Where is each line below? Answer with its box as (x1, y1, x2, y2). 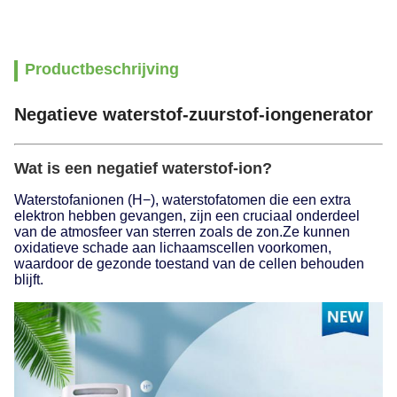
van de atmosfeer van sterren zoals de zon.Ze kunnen (14, 224, 350, 239)
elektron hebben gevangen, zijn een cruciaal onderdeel (14, 208, 360, 223)
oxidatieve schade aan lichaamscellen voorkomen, (14, 240, 331, 255)
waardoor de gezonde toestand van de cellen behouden (14, 256, 364, 271)
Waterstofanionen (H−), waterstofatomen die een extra (14, 192, 351, 207)
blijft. (14, 272, 43, 287)
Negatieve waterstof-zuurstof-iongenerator (14, 105, 373, 124)
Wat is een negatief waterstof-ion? (14, 160, 272, 177)
